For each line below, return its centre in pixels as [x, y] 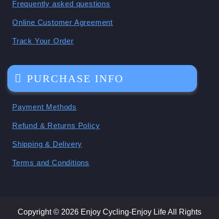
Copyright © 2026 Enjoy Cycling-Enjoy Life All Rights [109, 212]
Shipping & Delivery [47, 144]
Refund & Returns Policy [56, 126]
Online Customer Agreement [63, 22]
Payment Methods [44, 107]
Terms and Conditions [51, 163]
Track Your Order [43, 41]
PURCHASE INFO [75, 79]
